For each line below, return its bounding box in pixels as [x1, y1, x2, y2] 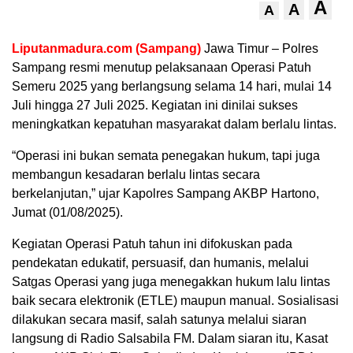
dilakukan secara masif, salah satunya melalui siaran [12, 312, 307, 326]
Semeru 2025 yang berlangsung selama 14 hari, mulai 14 [12, 79, 332, 93]
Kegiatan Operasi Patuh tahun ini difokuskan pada [12, 236, 292, 251]
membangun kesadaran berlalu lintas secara [12, 167, 260, 181]
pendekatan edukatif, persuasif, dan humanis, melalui [12, 255, 309, 269]
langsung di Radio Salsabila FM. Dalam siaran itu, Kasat [12, 331, 328, 345]
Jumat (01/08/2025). [12, 205, 123, 219]
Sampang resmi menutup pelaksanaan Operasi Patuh [12, 60, 311, 74]
